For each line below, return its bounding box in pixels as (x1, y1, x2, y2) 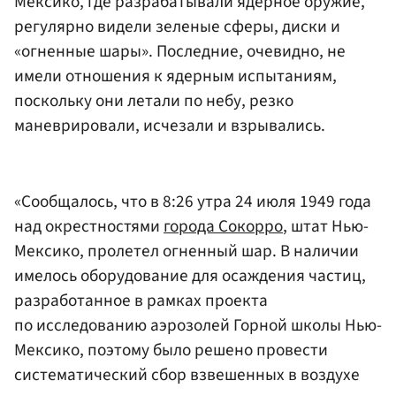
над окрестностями (14, 213, 164, 239)
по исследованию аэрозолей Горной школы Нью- (14, 312, 382, 338)
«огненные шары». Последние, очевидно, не (14, 39, 346, 65)
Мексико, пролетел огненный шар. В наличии (14, 238, 359, 263)
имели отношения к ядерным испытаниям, (14, 64, 337, 89)
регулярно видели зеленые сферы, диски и (14, 14, 340, 40)
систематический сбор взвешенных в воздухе (14, 362, 360, 387)
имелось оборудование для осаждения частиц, (14, 263, 366, 288)
